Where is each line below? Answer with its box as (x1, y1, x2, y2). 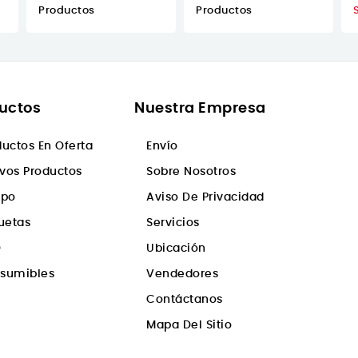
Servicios (146, 217, 200, 229)
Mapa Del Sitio (146, 320, 233, 332)
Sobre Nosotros (146, 166, 237, 178)
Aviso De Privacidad (146, 192, 265, 204)
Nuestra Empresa (134, 101, 266, 117)
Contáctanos (146, 294, 223, 306)
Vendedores (146, 268, 219, 280)
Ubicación (146, 243, 206, 255)
